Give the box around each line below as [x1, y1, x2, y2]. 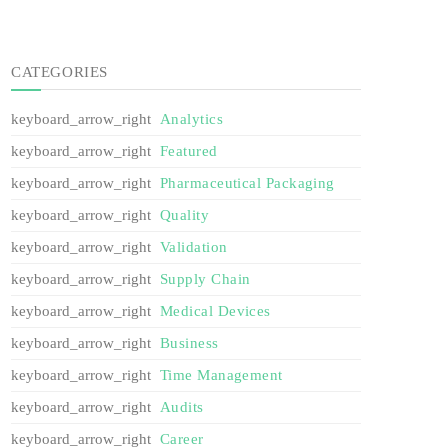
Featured [160, 143, 218, 160]
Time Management [160, 367, 283, 384]
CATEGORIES [11, 63, 108, 80]
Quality [160, 207, 210, 224]
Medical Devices [160, 303, 271, 320]
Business [160, 335, 219, 352]
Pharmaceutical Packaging [160, 175, 335, 192]
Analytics [160, 111, 224, 128]
